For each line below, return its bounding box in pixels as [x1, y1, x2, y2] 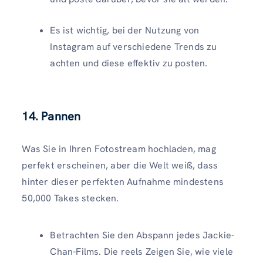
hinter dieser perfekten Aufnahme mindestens [22, 175, 224, 188]
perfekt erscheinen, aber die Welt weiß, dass [22, 159, 218, 171]
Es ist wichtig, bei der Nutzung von [50, 23, 200, 36]
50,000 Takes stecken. [22, 191, 119, 204]
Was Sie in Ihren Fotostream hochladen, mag [22, 142, 216, 155]
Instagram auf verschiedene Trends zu [50, 40, 217, 53]
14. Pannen [22, 108, 81, 124]
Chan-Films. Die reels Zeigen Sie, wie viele [50, 245, 233, 258]
